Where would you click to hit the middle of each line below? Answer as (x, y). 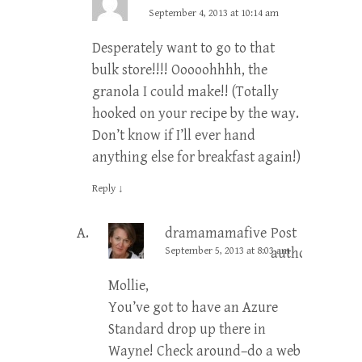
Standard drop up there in (187, 329)
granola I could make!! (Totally (185, 91)
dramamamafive (216, 233)
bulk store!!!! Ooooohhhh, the (180, 69)
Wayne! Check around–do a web (204, 351)
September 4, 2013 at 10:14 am (214, 13)
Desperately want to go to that (183, 48)
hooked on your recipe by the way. (196, 113)
